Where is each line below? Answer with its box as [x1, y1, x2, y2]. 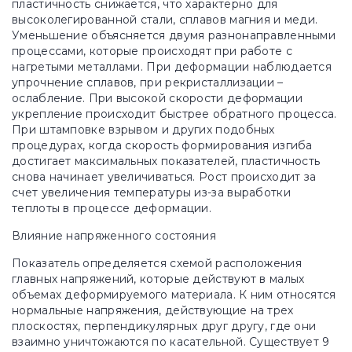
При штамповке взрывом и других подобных [12, 123, 275, 137]
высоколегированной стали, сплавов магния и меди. [12, 13, 318, 27]
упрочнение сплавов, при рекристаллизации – [12, 75, 284, 90]
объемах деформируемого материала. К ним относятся [12, 288, 336, 302]
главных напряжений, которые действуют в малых [12, 272, 305, 286]
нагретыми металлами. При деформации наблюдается [12, 60, 332, 74]
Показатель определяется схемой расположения [12, 256, 302, 270]
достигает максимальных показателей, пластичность [12, 154, 321, 168]
